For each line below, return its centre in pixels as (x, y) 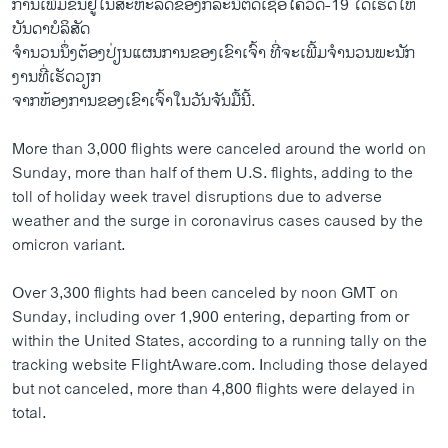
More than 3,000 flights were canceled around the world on (219, 149)
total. (29, 413)
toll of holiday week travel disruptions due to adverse (197, 197)
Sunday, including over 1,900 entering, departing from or (210, 317)
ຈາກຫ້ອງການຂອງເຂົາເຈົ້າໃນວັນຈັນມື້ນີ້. (133, 101)
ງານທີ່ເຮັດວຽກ (56, 77)
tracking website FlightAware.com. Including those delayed (220, 365)
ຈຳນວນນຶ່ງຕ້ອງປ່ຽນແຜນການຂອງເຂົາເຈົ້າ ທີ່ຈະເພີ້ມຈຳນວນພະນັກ (213, 53)
